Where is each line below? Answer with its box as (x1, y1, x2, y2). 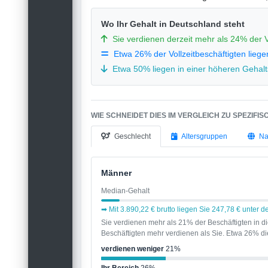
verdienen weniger (101, 245, 165, 254)
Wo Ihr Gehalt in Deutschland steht (101, 19, 245, 29)
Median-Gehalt (101, 186, 150, 195)
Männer (101, 168, 132, 178)
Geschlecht (114, 132, 151, 141)
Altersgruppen (181, 132, 228, 141)
